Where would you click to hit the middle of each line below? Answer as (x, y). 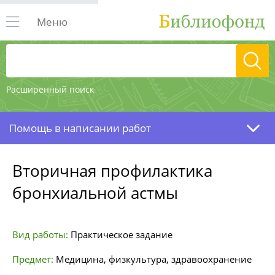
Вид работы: (40, 234)
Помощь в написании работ (80, 128)
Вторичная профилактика (112, 171)
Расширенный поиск (50, 89)
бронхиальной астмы (95, 193)
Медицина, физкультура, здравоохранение (154, 259)
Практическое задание (122, 234)
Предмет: (33, 259)
